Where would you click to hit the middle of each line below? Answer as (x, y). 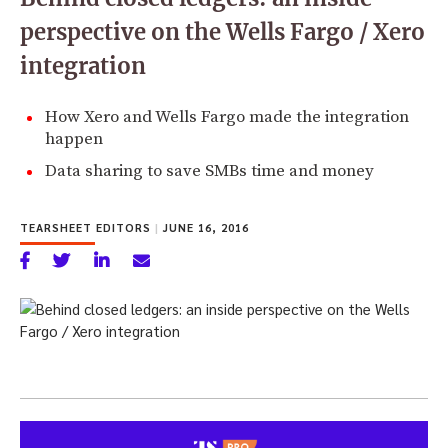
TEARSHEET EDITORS (87, 227)
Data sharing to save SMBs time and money (209, 170)
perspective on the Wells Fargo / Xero (222, 31)
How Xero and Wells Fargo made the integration (227, 116)
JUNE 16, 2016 (204, 227)
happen (74, 138)
